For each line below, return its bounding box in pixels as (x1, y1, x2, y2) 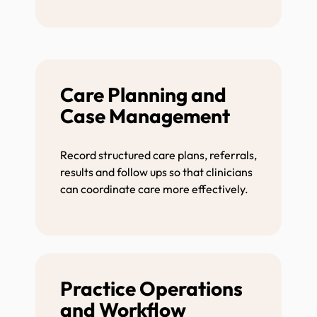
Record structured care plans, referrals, (60, 147, 257, 162)
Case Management (60, 103, 234, 128)
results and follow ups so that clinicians (60, 164, 253, 179)
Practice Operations (60, 275, 243, 301)
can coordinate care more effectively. (60, 181, 250, 196)
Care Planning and (60, 81, 226, 107)
